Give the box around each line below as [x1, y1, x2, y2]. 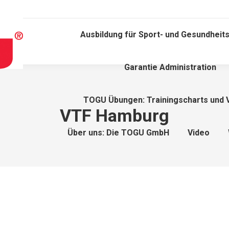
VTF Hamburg [60, 105, 169, 126]
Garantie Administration [124, 62, 217, 72]
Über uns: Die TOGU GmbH [67, 128, 169, 138]
